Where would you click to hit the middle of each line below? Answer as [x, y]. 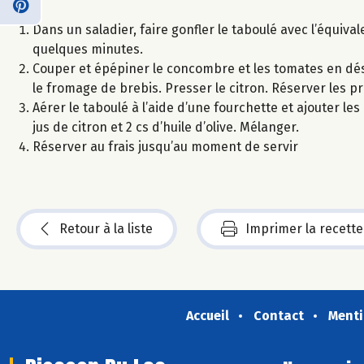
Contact [278, 315]
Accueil [207, 315]
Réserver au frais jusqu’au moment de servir [165, 146]
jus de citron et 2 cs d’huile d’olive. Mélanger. [166, 127]
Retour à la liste [106, 228]
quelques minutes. [88, 49]
